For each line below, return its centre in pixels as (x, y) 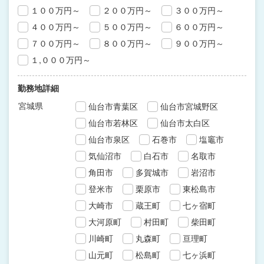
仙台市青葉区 (113, 106)
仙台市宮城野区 (189, 106)
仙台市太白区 (185, 123)
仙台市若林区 (113, 123)
